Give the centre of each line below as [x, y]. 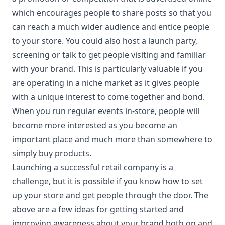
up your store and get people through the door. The [110, 195]
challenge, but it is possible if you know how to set [107, 181]
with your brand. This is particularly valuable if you [107, 69]
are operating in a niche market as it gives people [106, 83]
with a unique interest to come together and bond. [108, 97]
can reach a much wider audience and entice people [111, 27]
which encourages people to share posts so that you [112, 13]
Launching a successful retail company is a [93, 167]
